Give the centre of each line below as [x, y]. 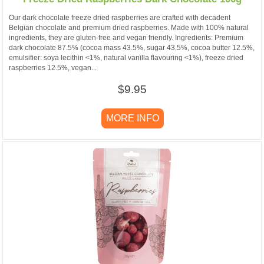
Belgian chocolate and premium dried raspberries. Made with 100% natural [129, 28]
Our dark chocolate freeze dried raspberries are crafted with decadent [120, 18]
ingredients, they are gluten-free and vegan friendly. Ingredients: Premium [126, 38]
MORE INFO [133, 118]
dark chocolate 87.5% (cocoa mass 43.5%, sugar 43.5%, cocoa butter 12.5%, [132, 48]
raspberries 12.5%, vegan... [53, 68]
